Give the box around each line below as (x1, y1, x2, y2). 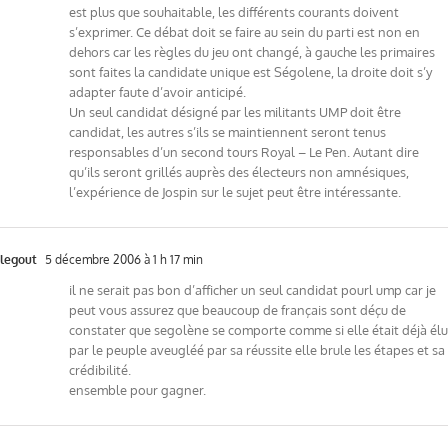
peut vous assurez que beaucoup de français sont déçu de (69, 301, 406, 318)
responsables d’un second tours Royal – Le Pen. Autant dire (69, 143, 419, 160)
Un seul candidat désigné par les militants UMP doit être (69, 103, 401, 120)
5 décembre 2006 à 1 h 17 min (42, 251, 203, 267)
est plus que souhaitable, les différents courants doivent (69, 3, 399, 20)
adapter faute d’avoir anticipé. (69, 83, 246, 100)
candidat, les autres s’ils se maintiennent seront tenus (69, 123, 386, 140)
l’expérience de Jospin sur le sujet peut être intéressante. (69, 183, 401, 200)
